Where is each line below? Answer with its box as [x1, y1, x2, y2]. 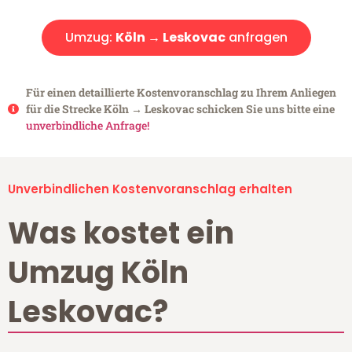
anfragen [225, 28, 288, 47]
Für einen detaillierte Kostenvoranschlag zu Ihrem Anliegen [25, 85, 336, 101]
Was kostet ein [8, 212, 234, 255]
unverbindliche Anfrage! [25, 118, 149, 134]
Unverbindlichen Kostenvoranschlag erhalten [8, 181, 292, 198]
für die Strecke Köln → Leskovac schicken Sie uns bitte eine [25, 101, 335, 117]
